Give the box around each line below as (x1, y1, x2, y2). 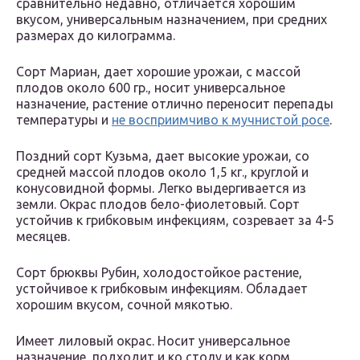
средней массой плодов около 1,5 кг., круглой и (16, 165, 309, 180)
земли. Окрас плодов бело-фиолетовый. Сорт (16, 197, 300, 212)
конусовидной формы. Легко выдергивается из (16, 181, 306, 196)
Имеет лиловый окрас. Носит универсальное (16, 333, 290, 349)
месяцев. (16, 229, 70, 244)
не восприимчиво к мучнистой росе (112, 112, 329, 128)
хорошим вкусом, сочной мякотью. (16, 297, 232, 313)
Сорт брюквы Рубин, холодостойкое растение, (16, 265, 302, 280)
